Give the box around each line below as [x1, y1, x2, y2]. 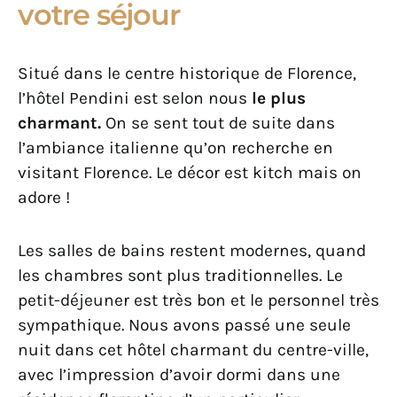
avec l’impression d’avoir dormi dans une [18, 364, 340, 385]
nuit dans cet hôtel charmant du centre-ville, [18, 339, 369, 361]
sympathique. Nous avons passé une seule [18, 315, 351, 336]
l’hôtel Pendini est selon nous [18, 88, 247, 109]
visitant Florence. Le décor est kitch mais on [18, 162, 362, 183]
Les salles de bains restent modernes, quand [18, 240, 366, 261]
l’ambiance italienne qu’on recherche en [18, 137, 333, 159]
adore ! [18, 187, 70, 208]
